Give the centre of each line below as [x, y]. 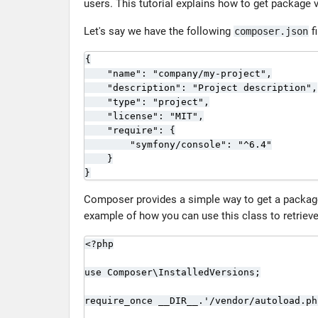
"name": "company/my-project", [178, 73]
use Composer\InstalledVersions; [172, 272]
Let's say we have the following [159, 31]
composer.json [271, 31]
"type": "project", [147, 102]
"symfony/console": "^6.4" [178, 144]
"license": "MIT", [144, 116]
